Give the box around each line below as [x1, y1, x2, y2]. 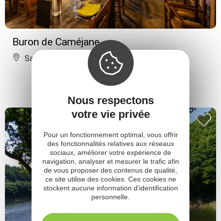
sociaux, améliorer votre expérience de [50, 148, 171, 156]
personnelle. [91, 192, 130, 201]
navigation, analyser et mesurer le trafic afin [42, 157, 179, 165]
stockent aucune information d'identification [43, 184, 178, 192]
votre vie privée [71, 108, 150, 120]
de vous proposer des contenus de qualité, [44, 166, 177, 174]
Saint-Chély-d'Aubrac [23, 53, 97, 63]
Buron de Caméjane [12, 36, 100, 48]
